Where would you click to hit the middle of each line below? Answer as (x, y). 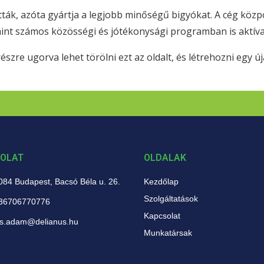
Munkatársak (168, 233)
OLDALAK (165, 158)
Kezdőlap (161, 182)
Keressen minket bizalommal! (132, 99)
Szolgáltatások (171, 199)
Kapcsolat (162, 216)
